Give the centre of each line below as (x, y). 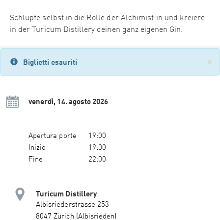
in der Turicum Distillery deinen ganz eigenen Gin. (96, 30)
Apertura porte (53, 137)
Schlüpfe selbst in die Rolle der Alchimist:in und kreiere (107, 18)
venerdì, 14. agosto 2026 (69, 101)
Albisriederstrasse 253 (73, 205)
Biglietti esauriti (50, 62)
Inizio (37, 148)
